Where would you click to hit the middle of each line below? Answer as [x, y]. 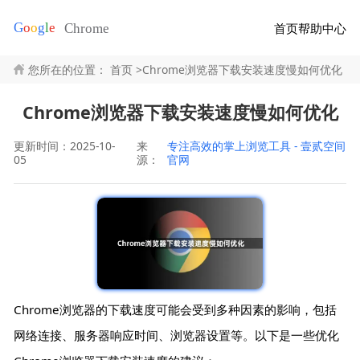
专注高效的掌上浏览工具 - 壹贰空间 [256, 145]
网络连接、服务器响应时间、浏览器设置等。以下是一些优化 [177, 335]
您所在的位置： [67, 69]
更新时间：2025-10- [65, 145]
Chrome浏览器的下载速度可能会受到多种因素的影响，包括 [176, 310]
